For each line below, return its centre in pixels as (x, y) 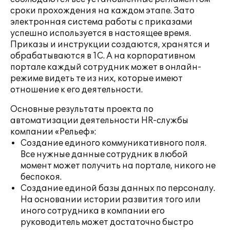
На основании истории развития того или (111, 200)
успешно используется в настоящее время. (101, 33)
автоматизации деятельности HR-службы (99, 121)
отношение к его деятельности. (76, 90)
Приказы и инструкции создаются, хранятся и (110, 45)
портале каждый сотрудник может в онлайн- (106, 67)
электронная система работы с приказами (101, 22)
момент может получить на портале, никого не (118, 166)
